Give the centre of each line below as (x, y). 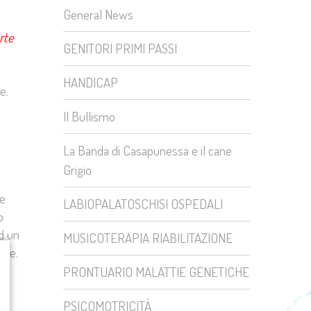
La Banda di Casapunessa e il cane (148, 150)
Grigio (77, 170)
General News (98, 14)
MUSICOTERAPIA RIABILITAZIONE (148, 238)
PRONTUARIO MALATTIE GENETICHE (156, 272)
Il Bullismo (89, 116)
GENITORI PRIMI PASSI (120, 48)
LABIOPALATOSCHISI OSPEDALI (143, 204)
